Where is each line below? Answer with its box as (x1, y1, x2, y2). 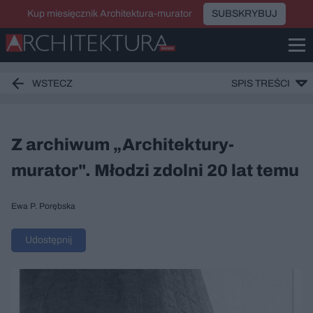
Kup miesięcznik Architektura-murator (27, 8, 192, 19)
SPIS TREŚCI (231, 78, 290, 89)
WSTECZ (32, 78, 73, 89)
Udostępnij (25, 235, 72, 245)
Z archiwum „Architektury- (11, 136, 234, 154)
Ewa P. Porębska (11, 201, 75, 211)
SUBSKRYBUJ (212, 8, 277, 19)
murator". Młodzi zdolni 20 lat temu (11, 161, 299, 180)
